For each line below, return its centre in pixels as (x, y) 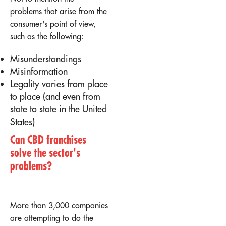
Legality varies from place (59, 84)
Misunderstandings (46, 59)
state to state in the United (59, 109)
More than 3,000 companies (59, 205)
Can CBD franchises (48, 140)
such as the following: (47, 37)
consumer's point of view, (53, 24)
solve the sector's (45, 153)
